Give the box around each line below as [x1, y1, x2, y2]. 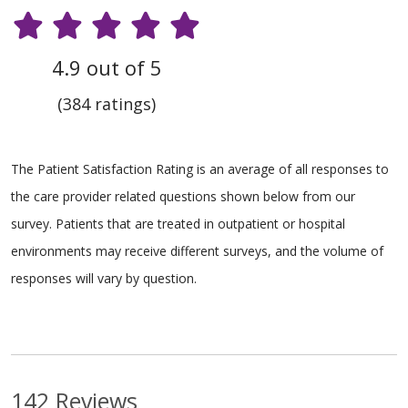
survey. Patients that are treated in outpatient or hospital [11, 214, 345, 232]
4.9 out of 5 [51, 53, 162, 81]
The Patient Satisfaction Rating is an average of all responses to [11, 159, 389, 178]
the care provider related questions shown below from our [11, 187, 355, 205]
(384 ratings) [57, 92, 156, 115]
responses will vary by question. [11, 269, 197, 287]
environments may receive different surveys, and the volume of [11, 241, 383, 260]
